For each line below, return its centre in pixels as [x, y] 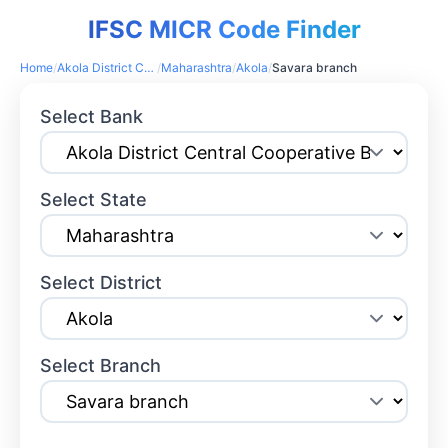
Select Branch [101, 366]
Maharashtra [196, 68]
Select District [101, 283]
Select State [94, 200]
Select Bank [92, 117]
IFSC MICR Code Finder [224, 30]
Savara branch [314, 68]
